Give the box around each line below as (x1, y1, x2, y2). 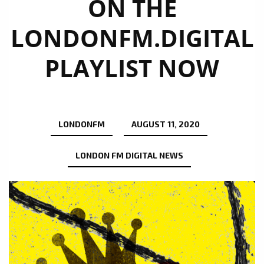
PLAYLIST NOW (45, 52, 219, 84)
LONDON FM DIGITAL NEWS (75, 150, 183, 161)
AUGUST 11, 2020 (131, 119, 200, 130)
